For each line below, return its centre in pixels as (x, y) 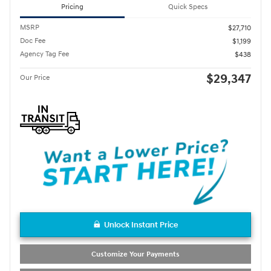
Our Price (35, 78)
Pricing (72, 7)
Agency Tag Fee (44, 54)
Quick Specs (188, 7)
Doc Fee (33, 41)
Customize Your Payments (135, 254)
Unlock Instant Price (141, 225)
